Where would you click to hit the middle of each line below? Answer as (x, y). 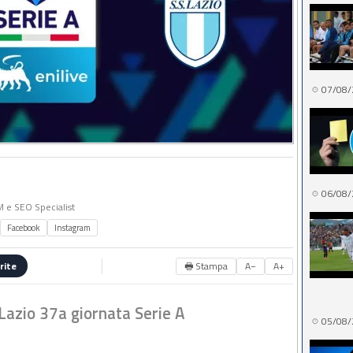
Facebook (24, 228)
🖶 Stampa (206, 266)
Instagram (72, 228)
